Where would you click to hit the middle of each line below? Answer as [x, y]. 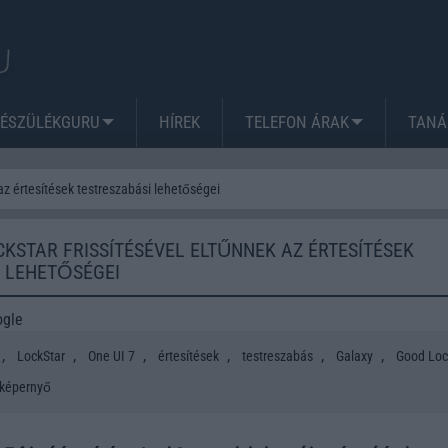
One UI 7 [111, 355]
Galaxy [354, 355]
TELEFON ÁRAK [297, 121]
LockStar [41, 355]
